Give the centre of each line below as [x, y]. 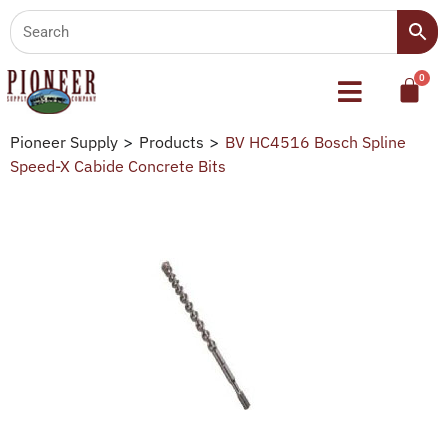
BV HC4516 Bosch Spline [315, 141]
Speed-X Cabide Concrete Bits [118, 165]
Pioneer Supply [64, 141]
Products [171, 141]
